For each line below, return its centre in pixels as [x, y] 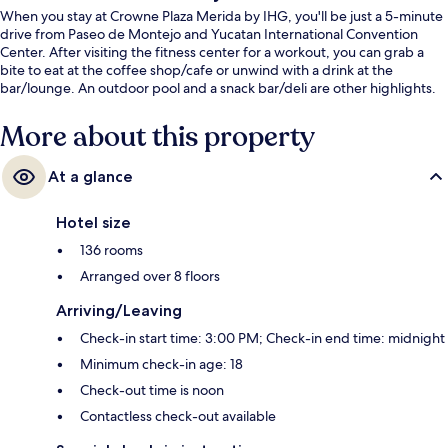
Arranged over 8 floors [150, 275]
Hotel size [93, 222]
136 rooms [111, 249]
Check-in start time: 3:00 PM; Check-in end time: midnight [262, 337]
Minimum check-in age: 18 [161, 363]
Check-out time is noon [152, 389]
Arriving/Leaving [119, 310]
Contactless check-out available [178, 415]
